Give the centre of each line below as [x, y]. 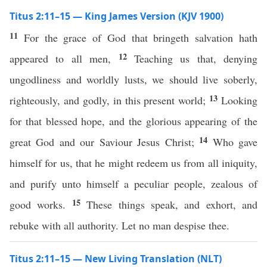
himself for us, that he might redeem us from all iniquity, [133, 163]
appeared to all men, [64, 58]
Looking [239, 100]
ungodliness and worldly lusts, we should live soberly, [133, 79]
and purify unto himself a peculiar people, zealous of [133, 184]
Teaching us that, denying [195, 58]
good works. [41, 204]
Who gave [235, 142]
